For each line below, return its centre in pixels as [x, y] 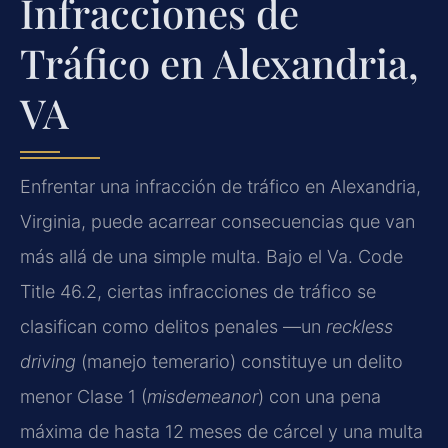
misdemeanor [202, 396]
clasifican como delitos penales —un [173, 326]
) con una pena [319, 396]
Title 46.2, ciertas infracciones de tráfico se [198, 291]
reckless [359, 326]
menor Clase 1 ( [83, 396]
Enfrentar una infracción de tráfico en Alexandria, [220, 186]
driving [48, 361]
